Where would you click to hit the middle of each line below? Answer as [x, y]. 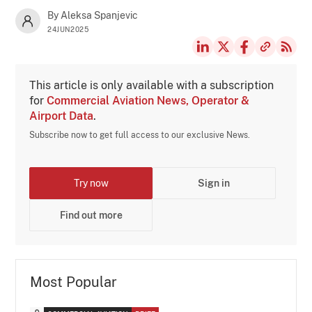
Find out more [91, 215]
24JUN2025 [68, 29]
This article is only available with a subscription [152, 85]
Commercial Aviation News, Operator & [148, 100]
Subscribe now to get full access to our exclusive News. [140, 135]
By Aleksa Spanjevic [93, 15]
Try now [91, 183]
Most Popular [74, 282]
